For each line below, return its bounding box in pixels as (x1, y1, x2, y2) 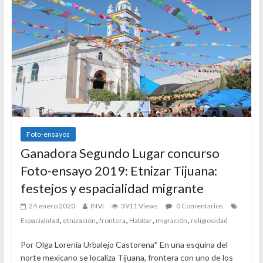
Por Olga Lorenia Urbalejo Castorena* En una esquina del (20, 239, 228, 249)
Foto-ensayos (26, 129, 70, 139)
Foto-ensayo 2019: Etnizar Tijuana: (20, 162, 217, 178)
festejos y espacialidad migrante (20, 180, 204, 196)
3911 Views (120, 201, 158, 210)
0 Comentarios (174, 201, 223, 210)
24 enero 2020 (28, 201, 75, 210)
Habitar (129, 215, 152, 225)
